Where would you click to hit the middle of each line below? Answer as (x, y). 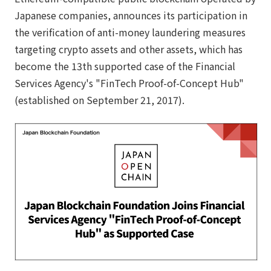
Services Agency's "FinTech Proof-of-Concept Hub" (129, 83)
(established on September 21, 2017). (100, 100)
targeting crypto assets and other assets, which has (129, 49)
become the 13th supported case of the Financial (125, 66)
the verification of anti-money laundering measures (130, 32)
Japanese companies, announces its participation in (131, 15)
